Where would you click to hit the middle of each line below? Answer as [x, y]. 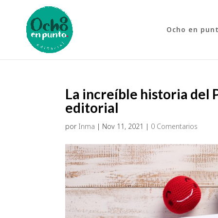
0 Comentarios [174, 126]
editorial [92, 108]
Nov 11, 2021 [123, 126]
